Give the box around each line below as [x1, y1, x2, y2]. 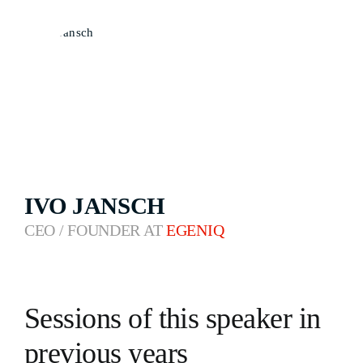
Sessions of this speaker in [24, 302, 321, 335]
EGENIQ [166, 222, 224, 239]
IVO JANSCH [24, 194, 165, 219]
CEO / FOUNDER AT [24, 222, 167, 239]
